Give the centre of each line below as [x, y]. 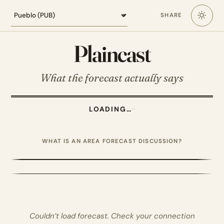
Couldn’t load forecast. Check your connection [112, 216]
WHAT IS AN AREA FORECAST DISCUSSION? [112, 141]
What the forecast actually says [112, 78]
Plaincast [112, 53]
